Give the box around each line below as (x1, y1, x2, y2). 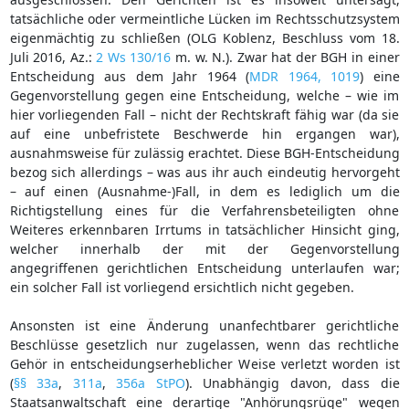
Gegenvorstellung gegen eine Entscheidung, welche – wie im (9, 86, 400, 104)
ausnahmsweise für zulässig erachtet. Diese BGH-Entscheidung (9, 143, 400, 162)
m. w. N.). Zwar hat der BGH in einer (171, 47, 400, 66)
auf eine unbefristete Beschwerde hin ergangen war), (9, 124, 400, 142)
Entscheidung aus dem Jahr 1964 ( (9, 67, 249, 85)
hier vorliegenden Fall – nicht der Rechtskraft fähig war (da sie (9, 105, 400, 123)
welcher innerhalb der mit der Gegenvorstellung (9, 239, 400, 257)
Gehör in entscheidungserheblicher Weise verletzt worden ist (9, 354, 400, 372)
